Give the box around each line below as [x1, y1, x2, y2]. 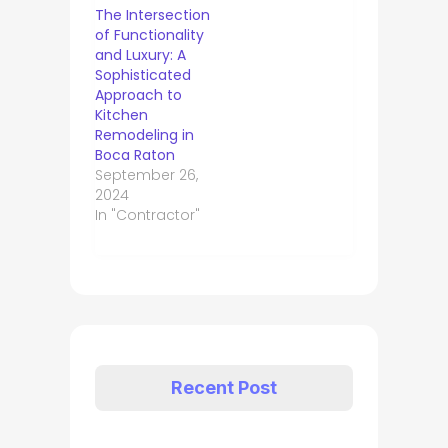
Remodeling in [94, 125, 194, 146]
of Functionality [94, 25, 204, 46]
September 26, [94, 165, 198, 186]
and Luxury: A [94, 45, 186, 66]
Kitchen [94, 105, 148, 126]
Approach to [94, 85, 182, 106]
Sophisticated [94, 65, 191, 86]
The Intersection [94, 5, 210, 26]
